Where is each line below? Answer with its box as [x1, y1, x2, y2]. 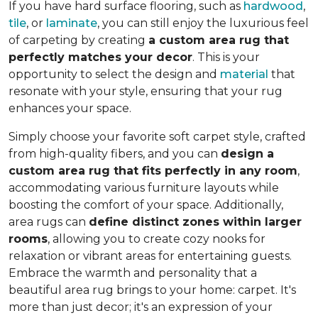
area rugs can [9, 215, 89, 229]
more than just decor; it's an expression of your [9, 300, 273, 314]
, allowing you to [48, 232, 143, 246]
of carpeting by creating [9, 33, 148, 48]
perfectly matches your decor [9, 50, 192, 65]
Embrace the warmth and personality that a [9, 266, 257, 280]
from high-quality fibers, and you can [9, 147, 221, 161]
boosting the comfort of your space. [9, 198, 214, 212]
